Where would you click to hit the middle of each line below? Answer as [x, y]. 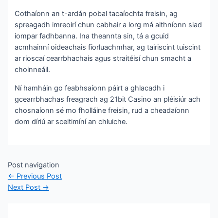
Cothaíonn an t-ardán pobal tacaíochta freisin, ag [96, 14]
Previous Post [38, 176]
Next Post [25, 187]
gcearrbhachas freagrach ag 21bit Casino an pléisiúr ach [108, 99]
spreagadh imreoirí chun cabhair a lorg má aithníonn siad [109, 25]
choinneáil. [33, 70]
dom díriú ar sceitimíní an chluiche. [71, 121]
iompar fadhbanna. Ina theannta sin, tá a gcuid [92, 36]
